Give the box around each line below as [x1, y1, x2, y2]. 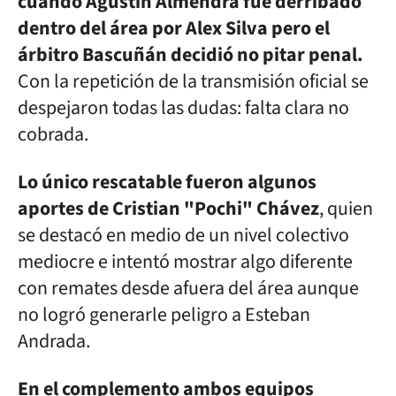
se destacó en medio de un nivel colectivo [18, 221, 349, 249]
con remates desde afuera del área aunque [18, 274, 359, 302]
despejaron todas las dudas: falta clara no [18, 94, 349, 122]
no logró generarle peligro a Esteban [18, 301, 310, 329]
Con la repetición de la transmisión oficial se [18, 67, 369, 95]
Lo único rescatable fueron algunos [18, 168, 316, 196]
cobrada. [18, 120, 88, 148]
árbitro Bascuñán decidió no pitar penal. [18, 41, 363, 69]
